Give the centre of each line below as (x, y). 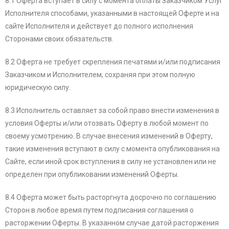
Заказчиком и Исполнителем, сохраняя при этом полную (100, 75)
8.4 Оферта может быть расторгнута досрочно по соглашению (111, 198)
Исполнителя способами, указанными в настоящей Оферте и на (112, 14)
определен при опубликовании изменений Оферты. (92, 175)
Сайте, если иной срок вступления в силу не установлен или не (111, 162)
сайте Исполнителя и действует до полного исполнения (99, 26)
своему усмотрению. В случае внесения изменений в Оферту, (109, 136)
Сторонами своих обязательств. (59, 39)
